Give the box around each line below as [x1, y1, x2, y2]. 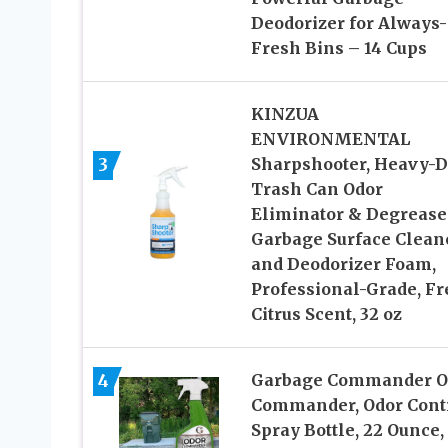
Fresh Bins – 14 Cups [250, 37, 427, 58]
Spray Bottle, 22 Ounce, [250, 419, 444, 440]
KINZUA [250, 103, 319, 124]
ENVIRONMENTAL [250, 128, 410, 149]
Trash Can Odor [250, 178, 383, 199]
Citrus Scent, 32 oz [250, 303, 402, 324]
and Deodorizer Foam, [250, 253, 436, 274]
